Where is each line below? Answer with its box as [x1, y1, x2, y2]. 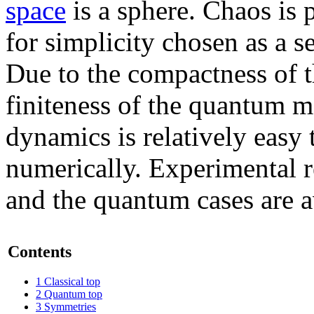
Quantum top [44, 287, 102, 300]
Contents [8, 242, 71, 261]
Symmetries [44, 300, 96, 313]
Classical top [44, 275, 100, 287]
